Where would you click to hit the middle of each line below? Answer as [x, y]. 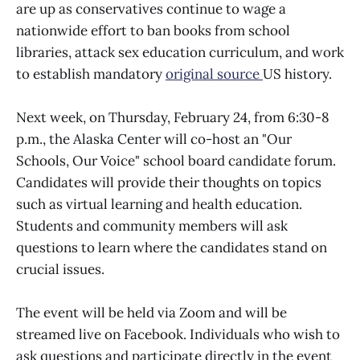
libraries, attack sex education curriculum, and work [180, 52]
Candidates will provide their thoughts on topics [169, 182]
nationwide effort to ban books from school [153, 30]
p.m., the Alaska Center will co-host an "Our [154, 139]
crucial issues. [60, 269]
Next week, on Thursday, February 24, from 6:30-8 [173, 117]
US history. [297, 74]
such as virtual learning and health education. [159, 204]
